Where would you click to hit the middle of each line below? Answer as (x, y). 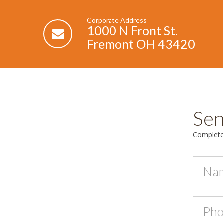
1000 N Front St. (132, 31)
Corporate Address (117, 20)
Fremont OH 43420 (141, 44)
